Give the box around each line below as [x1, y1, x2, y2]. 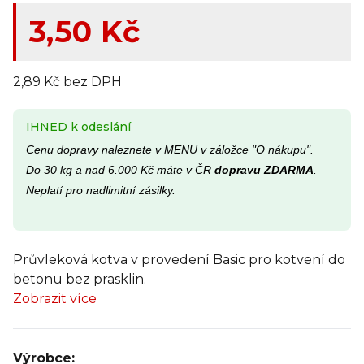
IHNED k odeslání [26, 119, 131, 134]
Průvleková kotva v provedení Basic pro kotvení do [13, 251, 345, 267]
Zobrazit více [13, 290, 97, 306]
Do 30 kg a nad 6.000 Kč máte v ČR [26, 162, 214, 176]
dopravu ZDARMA [214, 162, 314, 176]
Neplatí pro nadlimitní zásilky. [26, 183, 175, 197]
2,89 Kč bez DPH [13, 73, 122, 89]
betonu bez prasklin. [13, 271, 146, 287]
